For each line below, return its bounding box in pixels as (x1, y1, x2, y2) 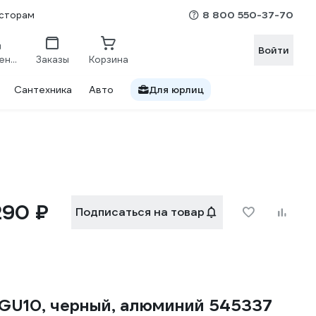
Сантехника (14, 83, 72, 96)
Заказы (35, 53, 69, 66)
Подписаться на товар (75, 205, 205, 219)
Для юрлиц (149, 83, 204, 96)
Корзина (89, 53, 128, 66)
